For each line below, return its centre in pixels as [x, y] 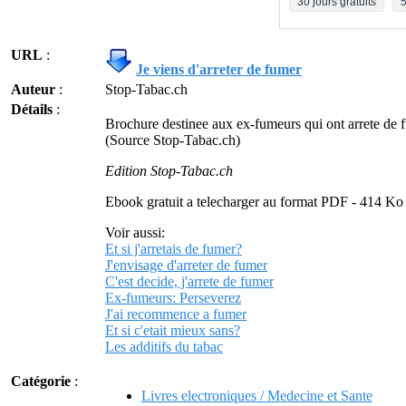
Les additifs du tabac [164, 347]
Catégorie [41, 381]
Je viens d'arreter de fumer [219, 69]
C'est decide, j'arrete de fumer [189, 281]
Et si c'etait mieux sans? [173, 330]
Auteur [33, 89]
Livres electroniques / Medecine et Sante [257, 396]
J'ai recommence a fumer [176, 314]
